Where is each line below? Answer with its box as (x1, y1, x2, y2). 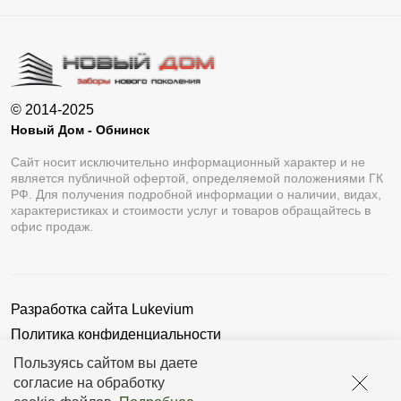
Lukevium (132, 302, 193, 318)
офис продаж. (11, 219, 93, 235)
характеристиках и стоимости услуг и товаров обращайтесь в (11, 203, 371, 218)
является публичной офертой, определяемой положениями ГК (11, 171, 383, 186)
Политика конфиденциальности (11, 327, 221, 343)
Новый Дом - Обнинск (11, 122, 149, 137)
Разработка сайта (11, 302, 132, 318)
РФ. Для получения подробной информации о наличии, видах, (11, 187, 381, 202)
